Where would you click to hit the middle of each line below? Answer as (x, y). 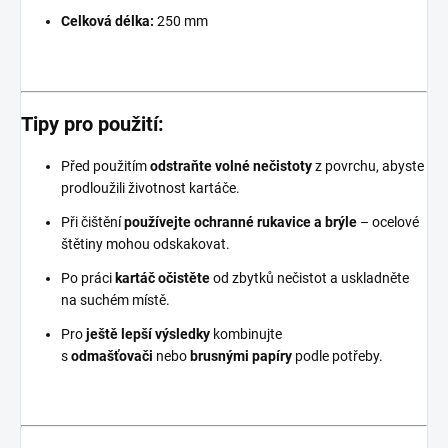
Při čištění (91, 221)
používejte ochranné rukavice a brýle (240, 221)
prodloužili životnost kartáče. (150, 187)
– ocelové (389, 221)
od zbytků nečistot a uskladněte (311, 277)
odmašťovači (112, 355)
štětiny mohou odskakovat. (145, 243)
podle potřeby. (339, 355)
